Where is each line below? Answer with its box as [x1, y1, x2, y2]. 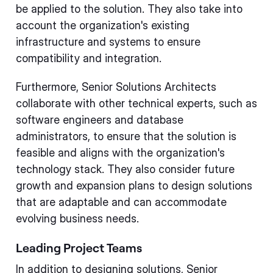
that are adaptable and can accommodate [16, 196, 227, 208]
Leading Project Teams [16, 240, 142, 255]
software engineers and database [16, 113, 183, 126]
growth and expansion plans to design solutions [16, 179, 252, 192]
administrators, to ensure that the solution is [16, 130, 236, 143]
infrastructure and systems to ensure [16, 35, 200, 48]
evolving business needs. [16, 212, 139, 225]
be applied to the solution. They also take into [16, 2, 243, 15]
